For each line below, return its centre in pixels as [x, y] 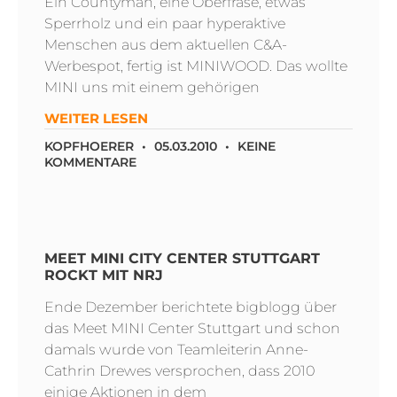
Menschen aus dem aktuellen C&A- [166, 45]
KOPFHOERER [91, 146]
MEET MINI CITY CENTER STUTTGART [182, 258]
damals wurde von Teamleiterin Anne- [176, 350]
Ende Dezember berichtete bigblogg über [191, 307]
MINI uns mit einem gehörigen [152, 87]
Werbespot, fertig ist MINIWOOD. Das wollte [196, 66]
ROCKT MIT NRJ [104, 275]
